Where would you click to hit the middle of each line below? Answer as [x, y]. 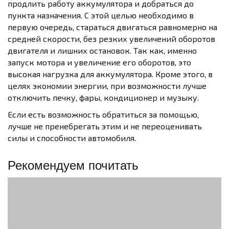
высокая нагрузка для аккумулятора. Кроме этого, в [110, 74]
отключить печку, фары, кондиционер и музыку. [103, 97]
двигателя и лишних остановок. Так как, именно [102, 50]
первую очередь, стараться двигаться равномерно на [112, 27]
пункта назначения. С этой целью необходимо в [101, 15]
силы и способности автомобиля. [72, 138]
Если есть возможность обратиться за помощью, [103, 114]
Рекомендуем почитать [73, 165]
